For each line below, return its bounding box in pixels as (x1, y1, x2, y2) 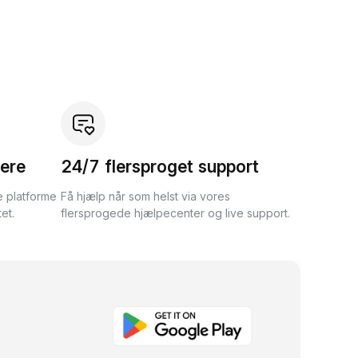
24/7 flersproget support (61, 156, 259, 177)
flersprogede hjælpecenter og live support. (61, 206, 290, 220)
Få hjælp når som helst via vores (61, 189, 230, 203)
